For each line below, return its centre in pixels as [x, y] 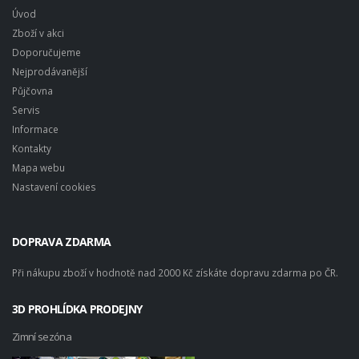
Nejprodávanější [50, 71]
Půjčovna [32, 90]
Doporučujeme [46, 52]
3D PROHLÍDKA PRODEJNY [77, 309]
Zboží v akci [38, 32]
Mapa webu [38, 167]
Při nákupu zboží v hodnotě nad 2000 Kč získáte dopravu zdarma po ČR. [175, 272]
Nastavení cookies [54, 186]
